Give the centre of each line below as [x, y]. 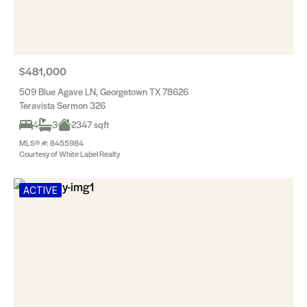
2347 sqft [90, 124]
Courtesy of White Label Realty [70, 153]
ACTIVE [40, 190]
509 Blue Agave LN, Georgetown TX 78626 [104, 91]
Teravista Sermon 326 [62, 105]
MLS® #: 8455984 [51, 143]
